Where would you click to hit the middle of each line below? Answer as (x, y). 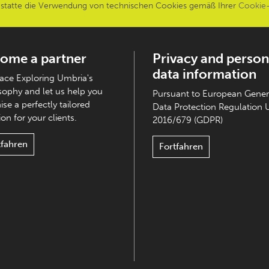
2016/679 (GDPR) (188, 120)
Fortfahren (181, 147)
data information (204, 74)
